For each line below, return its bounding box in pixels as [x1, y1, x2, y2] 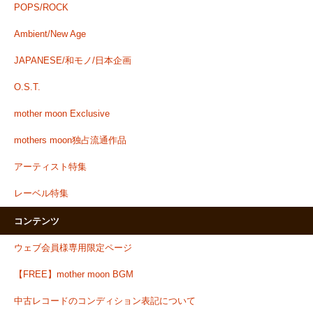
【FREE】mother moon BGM [14, 270, 133, 280]
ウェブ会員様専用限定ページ [14, 243, 132, 254]
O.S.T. [14, 82, 41, 93]
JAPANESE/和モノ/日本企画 [14, 56, 131, 66]
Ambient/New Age [14, 29, 86, 40]
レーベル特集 [14, 189, 68, 199]
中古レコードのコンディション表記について [14, 296, 196, 307]
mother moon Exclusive [14, 109, 110, 119]
